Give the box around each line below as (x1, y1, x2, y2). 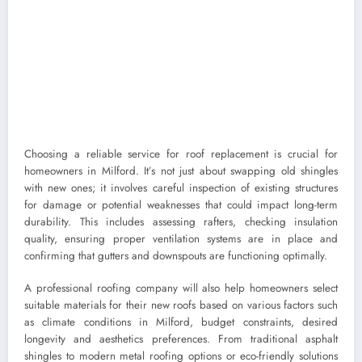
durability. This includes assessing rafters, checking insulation (24, 213, 338, 229)
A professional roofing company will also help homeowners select (24, 280, 338, 296)
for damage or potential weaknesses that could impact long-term (24, 196, 338, 213)
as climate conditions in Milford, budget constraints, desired (24, 314, 338, 330)
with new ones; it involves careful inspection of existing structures (24, 179, 338, 196)
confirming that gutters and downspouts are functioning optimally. (24, 247, 327, 263)
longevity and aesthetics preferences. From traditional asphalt (24, 330, 338, 347)
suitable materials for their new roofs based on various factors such (24, 297, 338, 313)
